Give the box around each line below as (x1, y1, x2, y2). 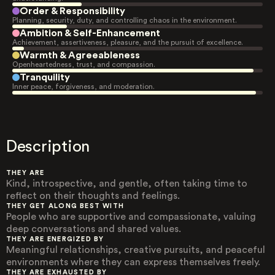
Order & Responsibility (20, 6, 125, 16)
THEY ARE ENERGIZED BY (6, 236, 104, 242)
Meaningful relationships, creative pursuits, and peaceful (6, 245, 265, 255)
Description (6, 139, 90, 155)
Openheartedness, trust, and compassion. (12, 61, 155, 68)
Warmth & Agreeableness (20, 50, 140, 60)
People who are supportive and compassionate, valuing (6, 212, 256, 222)
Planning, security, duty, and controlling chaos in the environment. (12, 17, 237, 24)
